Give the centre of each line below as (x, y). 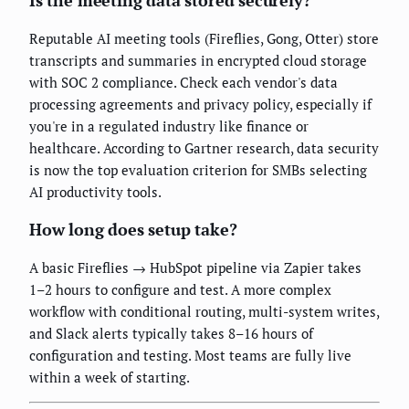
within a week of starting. (110, 378)
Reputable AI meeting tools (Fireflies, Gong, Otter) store (204, 39)
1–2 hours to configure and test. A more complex (180, 290)
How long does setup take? (133, 230)
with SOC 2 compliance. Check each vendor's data (184, 83)
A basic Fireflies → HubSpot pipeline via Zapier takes (195, 268)
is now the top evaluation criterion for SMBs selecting (198, 170)
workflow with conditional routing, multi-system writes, (204, 312)
